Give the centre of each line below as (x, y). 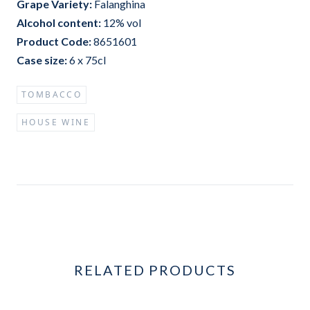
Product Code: (54, 41)
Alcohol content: (59, 22)
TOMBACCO (52, 94)
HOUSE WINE (56, 122)
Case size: (42, 60)
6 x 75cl (86, 60)
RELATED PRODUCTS (155, 270)
